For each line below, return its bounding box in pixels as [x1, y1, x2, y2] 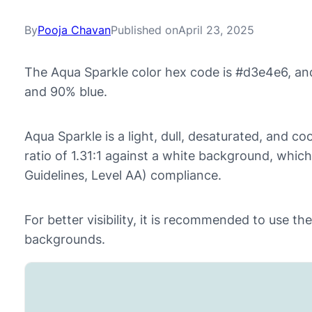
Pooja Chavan [38, 23, 111, 37]
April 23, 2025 [178, 23, 254, 37]
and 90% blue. [24, 84, 107, 99]
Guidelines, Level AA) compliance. [24, 168, 221, 182]
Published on [111, 23, 178, 37]
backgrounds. [24, 232, 105, 247]
